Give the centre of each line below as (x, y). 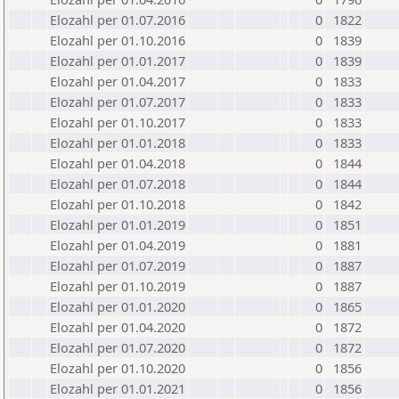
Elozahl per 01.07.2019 (118, 265)
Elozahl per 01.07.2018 (118, 183)
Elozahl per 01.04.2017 (118, 81)
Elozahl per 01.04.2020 (118, 327)
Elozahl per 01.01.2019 (118, 224)
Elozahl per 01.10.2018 (118, 204)
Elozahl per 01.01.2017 (118, 61)
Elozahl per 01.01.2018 (118, 142)
